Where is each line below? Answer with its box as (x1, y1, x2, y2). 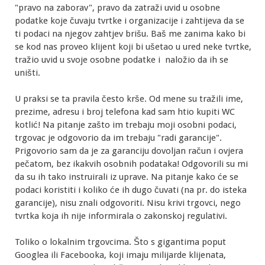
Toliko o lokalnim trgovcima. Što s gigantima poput (15, 237, 226, 248)
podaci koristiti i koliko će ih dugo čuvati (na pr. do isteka (15, 185, 247, 196)
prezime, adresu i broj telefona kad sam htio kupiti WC (15, 106, 235, 118)
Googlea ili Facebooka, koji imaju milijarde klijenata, (15, 250, 226, 261)
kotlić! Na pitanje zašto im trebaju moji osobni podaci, (15, 119, 237, 131)
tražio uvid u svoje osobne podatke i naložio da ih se (15, 54, 228, 66)
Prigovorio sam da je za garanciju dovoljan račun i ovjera (15, 146, 243, 157)
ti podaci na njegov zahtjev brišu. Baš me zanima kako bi (15, 28, 245, 40)
